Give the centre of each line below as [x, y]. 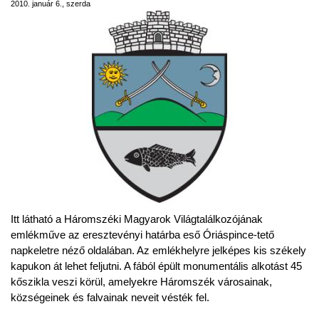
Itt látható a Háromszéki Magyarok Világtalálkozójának [137, 219]
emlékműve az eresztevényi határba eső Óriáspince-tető [142, 235]
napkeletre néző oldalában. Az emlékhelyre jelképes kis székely [158, 250]
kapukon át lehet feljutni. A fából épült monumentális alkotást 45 [156, 266]
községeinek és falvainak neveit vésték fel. [110, 297]
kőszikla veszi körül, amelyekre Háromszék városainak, [141, 282]
